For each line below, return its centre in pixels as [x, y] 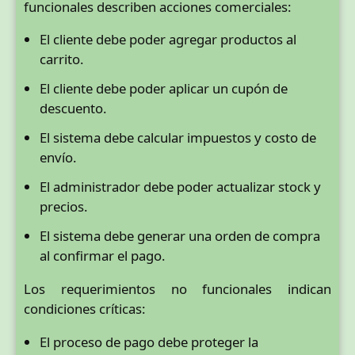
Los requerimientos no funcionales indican [177, 289]
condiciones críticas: [85, 309]
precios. [64, 207]
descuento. [73, 109]
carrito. [62, 59]
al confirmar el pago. [103, 256]
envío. [58, 158]
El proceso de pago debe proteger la [149, 342]
